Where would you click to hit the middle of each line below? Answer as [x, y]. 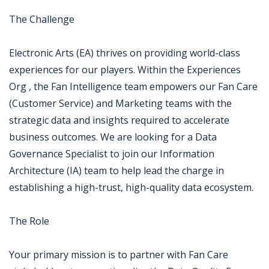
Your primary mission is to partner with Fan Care [119, 255]
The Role [29, 221]
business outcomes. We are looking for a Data [113, 137]
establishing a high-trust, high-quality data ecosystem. [131, 187]
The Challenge [42, 19]
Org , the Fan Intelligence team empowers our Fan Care [133, 86]
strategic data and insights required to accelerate [119, 120]
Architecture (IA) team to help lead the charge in [116, 171]
